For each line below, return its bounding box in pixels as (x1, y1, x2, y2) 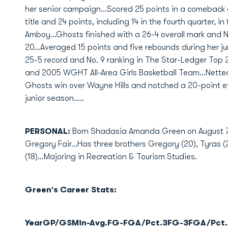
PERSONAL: (24, 127, 70, 136)
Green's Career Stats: (24, 185, 117, 194)
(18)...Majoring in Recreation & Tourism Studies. (24, 152, 197, 161)
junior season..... (24, 94, 84, 103)
